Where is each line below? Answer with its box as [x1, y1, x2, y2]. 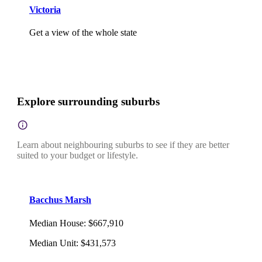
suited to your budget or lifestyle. [17, 150, 138, 161]
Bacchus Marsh [29, 195, 91, 205]
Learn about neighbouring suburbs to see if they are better [17, 140, 229, 150]
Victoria [29, 5, 61, 15]
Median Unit [29, 237, 76, 248]
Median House [29, 218, 84, 228]
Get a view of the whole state [29, 27, 137, 38]
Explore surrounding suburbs [17, 95, 160, 108]
